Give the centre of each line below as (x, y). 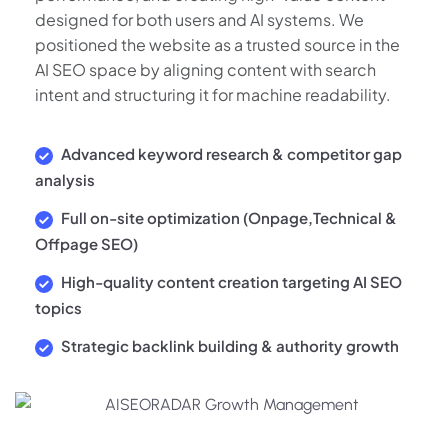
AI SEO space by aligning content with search (205, 70)
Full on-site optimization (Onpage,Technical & (227, 218)
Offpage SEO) (86, 244)
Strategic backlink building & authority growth (228, 346)
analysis (65, 180)
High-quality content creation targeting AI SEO (230, 282)
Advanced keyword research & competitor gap (230, 154)
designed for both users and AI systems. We (199, 20)
